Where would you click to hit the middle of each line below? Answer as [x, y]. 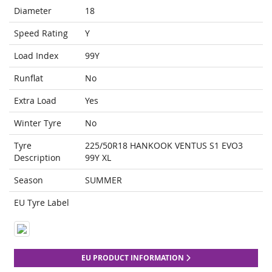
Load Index [36, 56]
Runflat [29, 78]
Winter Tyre [38, 123]
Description [37, 158]
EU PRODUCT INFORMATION [134, 258]
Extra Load [35, 101]
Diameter [33, 11]
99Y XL [98, 158]
